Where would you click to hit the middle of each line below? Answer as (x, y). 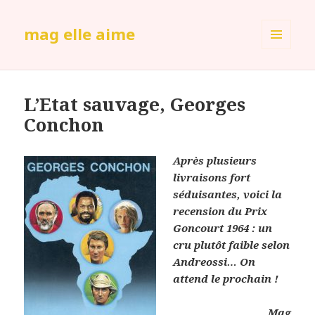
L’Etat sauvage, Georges (135, 104)
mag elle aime (80, 34)
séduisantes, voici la (228, 194)
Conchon (64, 125)
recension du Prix (220, 211)
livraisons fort (212, 178)
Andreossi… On (214, 262)
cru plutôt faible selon (232, 245)
